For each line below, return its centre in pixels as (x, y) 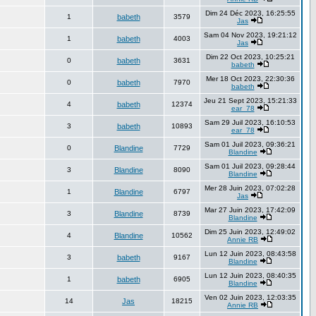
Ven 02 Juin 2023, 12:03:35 (250, 297)
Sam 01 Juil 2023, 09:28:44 (250, 166)
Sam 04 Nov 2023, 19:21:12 (250, 35)
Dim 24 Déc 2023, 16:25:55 (250, 13)
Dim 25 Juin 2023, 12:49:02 (250, 232)
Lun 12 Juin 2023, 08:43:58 (250, 254)
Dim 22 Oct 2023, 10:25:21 (250, 57)
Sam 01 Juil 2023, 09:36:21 (250, 144)
